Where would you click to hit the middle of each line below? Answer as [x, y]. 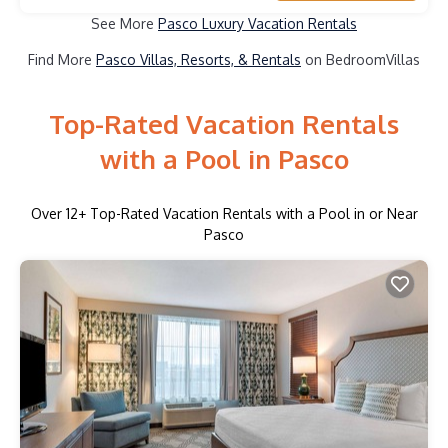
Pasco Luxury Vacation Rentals [257, 23]
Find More [62, 59]
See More [124, 23]
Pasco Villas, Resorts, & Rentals [198, 59]
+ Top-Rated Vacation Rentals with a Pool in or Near [247, 214]
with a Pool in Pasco [224, 159]
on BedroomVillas [360, 59]
